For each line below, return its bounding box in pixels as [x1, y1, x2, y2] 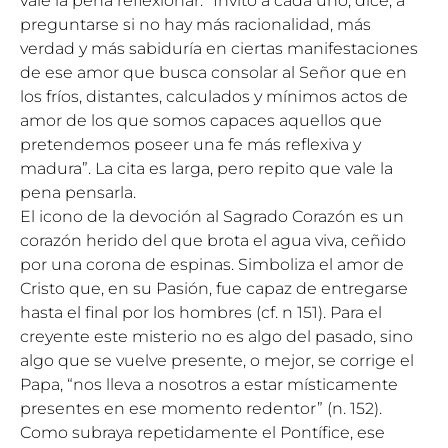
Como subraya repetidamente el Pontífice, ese [20, 423, 385, 442]
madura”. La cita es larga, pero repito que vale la [20, 159, 393, 178]
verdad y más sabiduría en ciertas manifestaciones [20, 39, 418, 58]
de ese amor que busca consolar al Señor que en [20, 63, 407, 82]
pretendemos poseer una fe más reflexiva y [20, 135, 361, 154]
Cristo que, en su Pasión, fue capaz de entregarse [20, 279, 408, 298]
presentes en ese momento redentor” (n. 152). [20, 399, 382, 418]
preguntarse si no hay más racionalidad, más [20, 15, 371, 34]
